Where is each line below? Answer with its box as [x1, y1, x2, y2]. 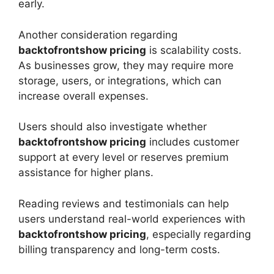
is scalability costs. [146, 43, 242, 56]
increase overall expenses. [18, 89, 149, 102]
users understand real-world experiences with [18, 212, 245, 225]
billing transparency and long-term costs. [18, 243, 220, 256]
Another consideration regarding [18, 28, 177, 41]
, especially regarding [146, 228, 251, 240]
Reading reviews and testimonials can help [18, 197, 229, 210]
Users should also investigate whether [18, 120, 207, 133]
